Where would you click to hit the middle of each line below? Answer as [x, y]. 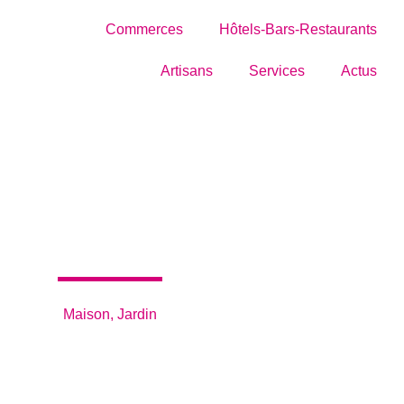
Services [276, 71]
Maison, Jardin [110, 314]
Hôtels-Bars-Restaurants [298, 29]
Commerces [144, 29]
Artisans [186, 71]
